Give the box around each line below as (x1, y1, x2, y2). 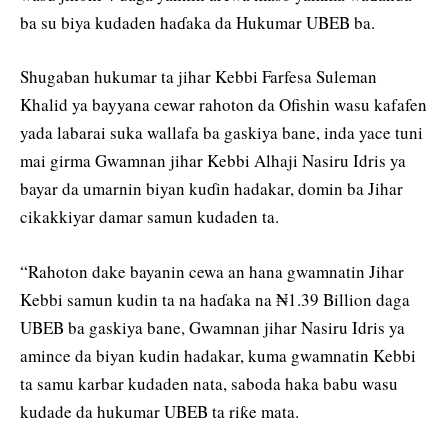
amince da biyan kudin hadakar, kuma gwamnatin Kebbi (20, 343, 416, 367)
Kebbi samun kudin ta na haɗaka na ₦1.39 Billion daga (20, 287, 410, 311)
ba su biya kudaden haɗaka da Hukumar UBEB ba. (20, 11, 375, 35)
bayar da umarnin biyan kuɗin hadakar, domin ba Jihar (20, 177, 403, 201)
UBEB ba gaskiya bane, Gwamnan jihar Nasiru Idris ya (20, 315, 405, 339)
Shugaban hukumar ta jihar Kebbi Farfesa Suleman (20, 65, 377, 89)
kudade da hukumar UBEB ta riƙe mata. (20, 399, 299, 423)
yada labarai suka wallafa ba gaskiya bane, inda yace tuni (20, 121, 423, 145)
